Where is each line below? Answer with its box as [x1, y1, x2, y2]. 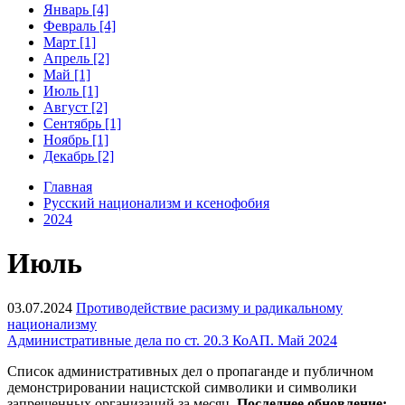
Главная [43, 178, 92, 194]
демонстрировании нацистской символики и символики [7, 379, 357, 395]
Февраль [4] [43, 17, 116, 33]
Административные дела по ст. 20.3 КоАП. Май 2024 [7, 332, 337, 348]
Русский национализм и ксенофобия [43, 194, 269, 211]
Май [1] [43, 66, 90, 82]
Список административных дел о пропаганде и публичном [7, 363, 373, 379]
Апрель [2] [43, 50, 109, 66]
